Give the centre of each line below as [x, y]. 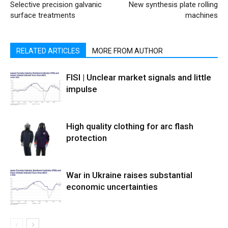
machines [202, 15]
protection [87, 138]
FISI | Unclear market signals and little [139, 77]
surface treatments [43, 15]
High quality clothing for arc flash [130, 126]
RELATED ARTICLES [48, 51]
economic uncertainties [112, 187]
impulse [82, 89]
